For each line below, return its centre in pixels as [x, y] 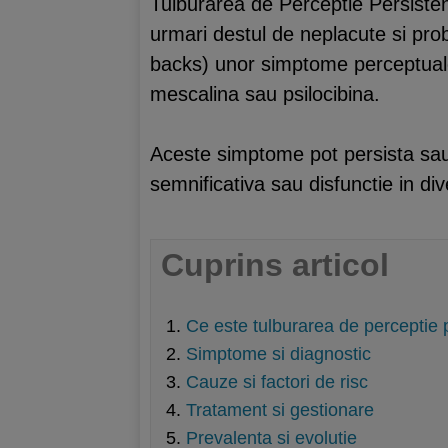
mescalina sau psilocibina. [265, 93]
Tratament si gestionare [280, 410]
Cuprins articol [275, 264]
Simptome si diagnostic [278, 354]
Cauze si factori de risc [277, 382]
